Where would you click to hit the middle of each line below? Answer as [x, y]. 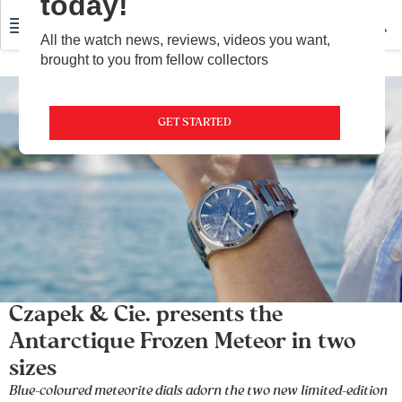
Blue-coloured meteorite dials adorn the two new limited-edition [198, 392]
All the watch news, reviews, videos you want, [185, 39]
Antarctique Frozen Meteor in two [182, 343]
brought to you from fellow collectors [154, 59]
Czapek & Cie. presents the [146, 316]
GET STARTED [195, 122]
